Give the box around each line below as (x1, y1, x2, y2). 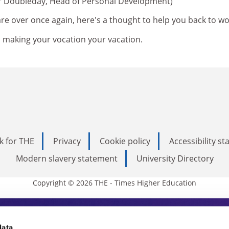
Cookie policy (100, 135, 150, 147)
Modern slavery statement (15, 153, 118, 164)
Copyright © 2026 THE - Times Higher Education (33, 178, 196, 188)
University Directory (136, 153, 214, 164)
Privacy (53, 135, 81, 147)
